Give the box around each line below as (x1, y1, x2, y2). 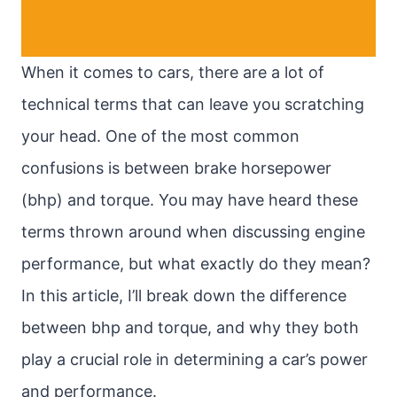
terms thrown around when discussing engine (21, 222, 365, 241)
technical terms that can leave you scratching (21, 95, 364, 113)
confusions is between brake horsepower (21, 159, 331, 177)
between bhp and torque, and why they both (21, 318, 359, 337)
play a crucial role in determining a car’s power (21, 350, 368, 369)
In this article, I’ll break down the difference (21, 286, 346, 305)
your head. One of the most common (21, 127, 300, 145)
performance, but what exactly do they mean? (21, 254, 370, 273)
